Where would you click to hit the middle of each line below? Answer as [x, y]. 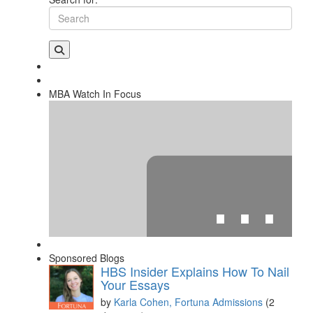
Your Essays [135, 285]
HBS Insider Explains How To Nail [195, 271]
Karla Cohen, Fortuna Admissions [190, 302]
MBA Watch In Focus [95, 93]
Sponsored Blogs [87, 258]
